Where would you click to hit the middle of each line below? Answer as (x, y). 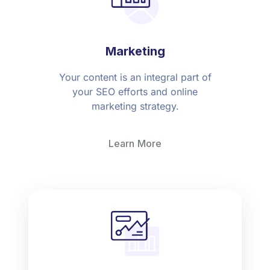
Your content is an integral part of (135, 77)
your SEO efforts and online (135, 92)
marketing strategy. (135, 106)
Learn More (135, 144)
